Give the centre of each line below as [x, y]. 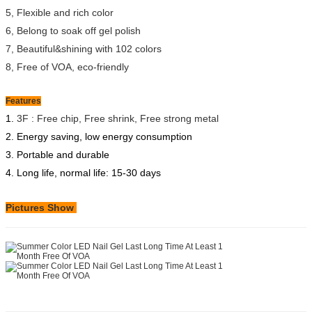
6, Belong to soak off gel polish [73, 31]
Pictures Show [41, 208]
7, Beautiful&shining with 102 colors [84, 49]
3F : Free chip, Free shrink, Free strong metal [118, 118]
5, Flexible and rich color [60, 13]
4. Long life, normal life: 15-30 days [83, 173]
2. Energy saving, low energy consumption [99, 136]
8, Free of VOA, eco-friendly [67, 67]
